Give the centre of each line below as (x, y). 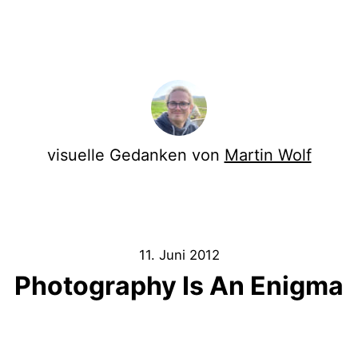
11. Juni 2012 (179, 255)
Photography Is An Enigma (179, 286)
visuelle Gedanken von (135, 155)
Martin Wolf (268, 155)
